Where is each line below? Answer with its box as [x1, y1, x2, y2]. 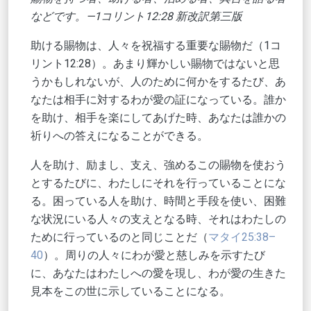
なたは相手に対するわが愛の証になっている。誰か [31, 93, 286, 107]
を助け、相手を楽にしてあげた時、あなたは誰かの [31, 111, 286, 125]
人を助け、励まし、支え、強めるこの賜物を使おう [31, 158, 286, 172]
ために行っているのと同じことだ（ [31, 230, 208, 244]
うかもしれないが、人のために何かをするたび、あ [31, 75, 286, 89]
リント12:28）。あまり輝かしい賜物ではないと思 [31, 57, 280, 71]
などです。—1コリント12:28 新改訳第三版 [31, 10, 242, 24]
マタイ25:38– [208, 230, 276, 244]
